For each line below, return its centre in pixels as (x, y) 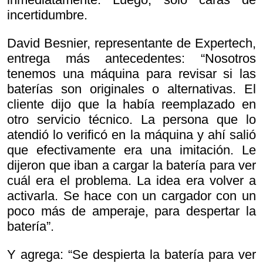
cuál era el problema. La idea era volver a (131, 181)
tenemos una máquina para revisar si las (131, 74)
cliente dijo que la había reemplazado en (131, 104)
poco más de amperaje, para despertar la (131, 211)
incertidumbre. (47, 15)
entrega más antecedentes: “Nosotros (131, 59)
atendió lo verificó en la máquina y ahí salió (131, 135)
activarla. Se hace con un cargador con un (131, 196)
